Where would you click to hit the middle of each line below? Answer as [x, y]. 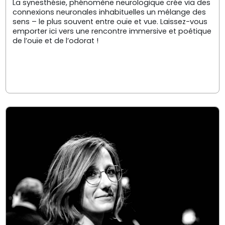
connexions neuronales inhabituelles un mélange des [109, 12]
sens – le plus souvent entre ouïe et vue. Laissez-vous [110, 21]
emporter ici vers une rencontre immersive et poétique [112, 31]
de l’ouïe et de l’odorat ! [55, 40]
